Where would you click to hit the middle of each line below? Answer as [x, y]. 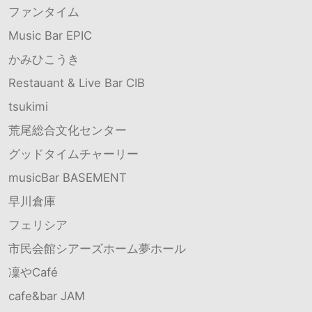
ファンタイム [44, 11]
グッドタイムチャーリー [73, 154]
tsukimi [28, 106]
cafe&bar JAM [47, 296]
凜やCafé [33, 272]
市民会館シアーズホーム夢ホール [97, 248]
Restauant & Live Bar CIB [77, 83]
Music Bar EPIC [50, 35]
